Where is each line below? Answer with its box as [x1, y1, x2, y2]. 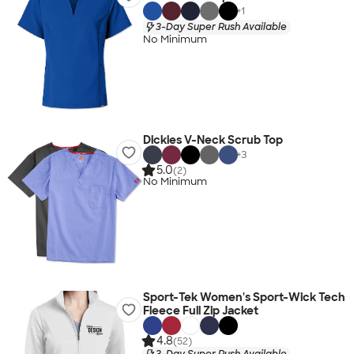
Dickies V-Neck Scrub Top [142, 133, 283, 147]
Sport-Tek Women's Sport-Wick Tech [142, 290, 345, 304]
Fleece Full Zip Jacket [142, 303, 258, 318]
